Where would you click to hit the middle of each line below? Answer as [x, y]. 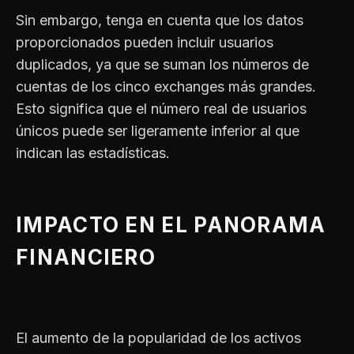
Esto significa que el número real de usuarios [161, 109]
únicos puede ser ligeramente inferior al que [158, 131]
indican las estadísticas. [93, 153]
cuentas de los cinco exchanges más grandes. [166, 87]
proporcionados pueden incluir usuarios [145, 43]
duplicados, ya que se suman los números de [162, 65]
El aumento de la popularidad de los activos [158, 338]
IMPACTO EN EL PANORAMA [171, 225]
